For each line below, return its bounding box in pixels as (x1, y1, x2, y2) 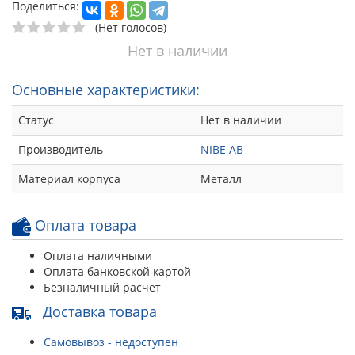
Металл (200, 171, 242, 187)
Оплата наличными (44, 248, 152, 264)
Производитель (18, 142, 103, 158)
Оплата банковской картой (44, 264, 191, 280)
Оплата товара (31, 216, 136, 235)
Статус (18, 113, 54, 128)
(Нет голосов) (95, 20, 166, 36)
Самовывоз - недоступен (44, 334, 178, 350)
